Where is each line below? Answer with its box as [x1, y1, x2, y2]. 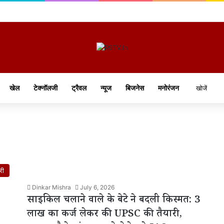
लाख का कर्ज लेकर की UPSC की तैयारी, [27, 206, 182, 223]
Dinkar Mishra [32, 183, 71, 191]
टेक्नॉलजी [33, 83, 57, 92]
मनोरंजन [157, 83, 179, 92]
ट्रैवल [71, 83, 86, 92]
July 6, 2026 [80, 183, 114, 191]
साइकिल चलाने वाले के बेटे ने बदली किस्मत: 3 [27, 192, 200, 209]
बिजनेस [125, 83, 144, 92]
